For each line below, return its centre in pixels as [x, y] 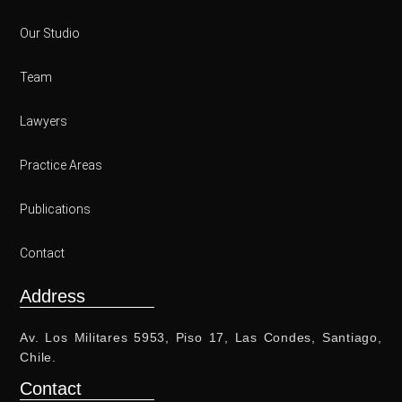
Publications [56, 209]
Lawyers [44, 121]
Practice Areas [61, 165]
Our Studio [50, 33]
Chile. [38, 357]
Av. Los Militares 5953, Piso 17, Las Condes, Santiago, [201, 337]
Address [53, 296]
